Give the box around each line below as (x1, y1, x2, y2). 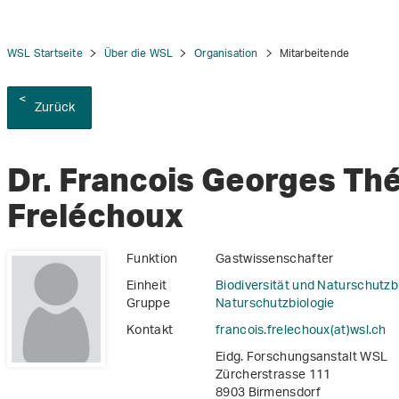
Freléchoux (7, 195, 183, 236)
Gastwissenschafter (216, 246, 334, 274)
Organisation (194, 42, 258, 66)
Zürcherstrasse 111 (216, 362, 331, 390)
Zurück (35, 94, 76, 122)
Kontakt (126, 317, 174, 346)
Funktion (126, 246, 178, 274)
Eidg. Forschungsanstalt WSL (216, 344, 388, 372)
